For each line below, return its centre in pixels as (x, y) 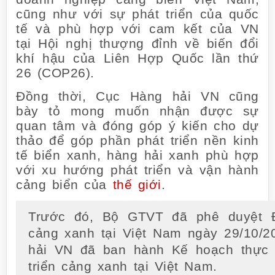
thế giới (137, 184)
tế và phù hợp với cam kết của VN (137, 28)
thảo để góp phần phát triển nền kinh (137, 140)
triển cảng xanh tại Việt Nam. (123, 266)
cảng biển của (64, 184)
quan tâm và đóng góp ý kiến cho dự (137, 125)
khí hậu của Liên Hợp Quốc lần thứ (137, 58)
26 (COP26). (55, 72)
